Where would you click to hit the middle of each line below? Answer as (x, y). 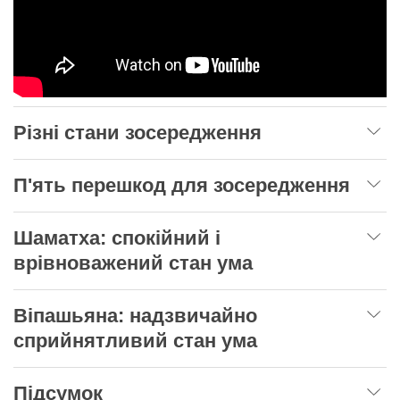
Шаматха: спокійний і (117, 237)
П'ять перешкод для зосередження (182, 185)
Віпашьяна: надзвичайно (135, 315)
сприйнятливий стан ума (135, 340)
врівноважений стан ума (133, 262)
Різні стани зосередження (137, 132)
